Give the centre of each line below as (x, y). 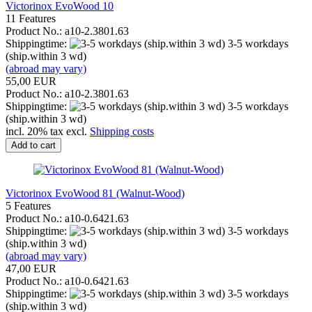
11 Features (31, 18)
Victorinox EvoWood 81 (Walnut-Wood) (95, 193)
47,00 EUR (31, 268)
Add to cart (33, 145)
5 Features (28, 205)
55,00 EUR (31, 81)
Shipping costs (122, 131)
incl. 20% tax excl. (48, 131)
